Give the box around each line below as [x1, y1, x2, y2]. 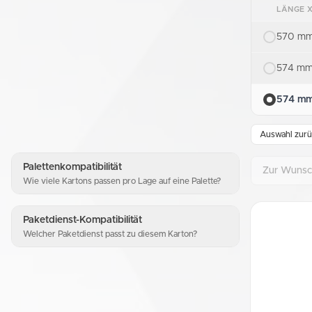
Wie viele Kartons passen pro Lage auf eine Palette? [23, 176, 221, 185]
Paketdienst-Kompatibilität [23, 214, 142, 225]
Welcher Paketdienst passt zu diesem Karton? [23, 229, 197, 238]
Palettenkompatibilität [23, 162, 122, 172]
